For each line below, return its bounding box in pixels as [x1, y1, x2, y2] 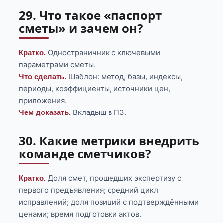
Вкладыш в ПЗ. [71, 108, 127, 117]
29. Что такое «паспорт [19, 7, 162, 24]
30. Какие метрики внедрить [19, 132, 200, 149]
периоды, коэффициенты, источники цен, [19, 84, 171, 94]
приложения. [19, 96, 67, 106]
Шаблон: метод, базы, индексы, [66, 72, 183, 82]
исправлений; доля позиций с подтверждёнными [19, 197, 199, 207]
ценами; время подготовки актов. [19, 209, 142, 219]
